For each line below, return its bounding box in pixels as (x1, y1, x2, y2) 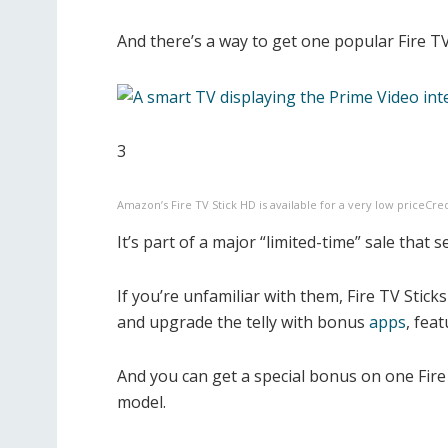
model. (117, 391, 166, 414)
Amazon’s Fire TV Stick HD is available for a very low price (117, 197, 425, 213)
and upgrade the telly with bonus (117, 311, 369, 334)
